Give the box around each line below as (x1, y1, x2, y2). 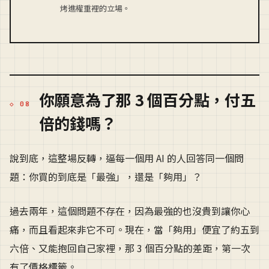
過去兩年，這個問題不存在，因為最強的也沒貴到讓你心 (10, 203, 250, 218)
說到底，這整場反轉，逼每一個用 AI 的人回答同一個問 (10, 151, 244, 166)
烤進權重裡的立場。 (60, 2, 130, 14)
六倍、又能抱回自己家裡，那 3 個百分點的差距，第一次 (10, 240, 250, 255)
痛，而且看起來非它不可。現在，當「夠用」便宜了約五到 (10, 222, 259, 237)
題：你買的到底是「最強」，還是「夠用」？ (10, 169, 202, 184)
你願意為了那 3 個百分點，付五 (38, 88, 256, 111)
